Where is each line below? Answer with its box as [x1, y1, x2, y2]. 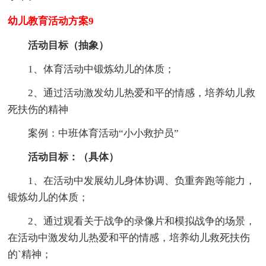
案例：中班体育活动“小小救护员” [28, 127, 179, 139]
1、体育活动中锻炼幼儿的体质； [28, 63, 175, 75]
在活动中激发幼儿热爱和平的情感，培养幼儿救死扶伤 [8, 232, 251, 243]
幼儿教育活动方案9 [8, 15, 94, 27]
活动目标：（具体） [28, 151, 119, 163]
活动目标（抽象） [28, 39, 109, 51]
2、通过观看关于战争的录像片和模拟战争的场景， [28, 215, 256, 227]
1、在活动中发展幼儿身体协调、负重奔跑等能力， [28, 175, 256, 186]
